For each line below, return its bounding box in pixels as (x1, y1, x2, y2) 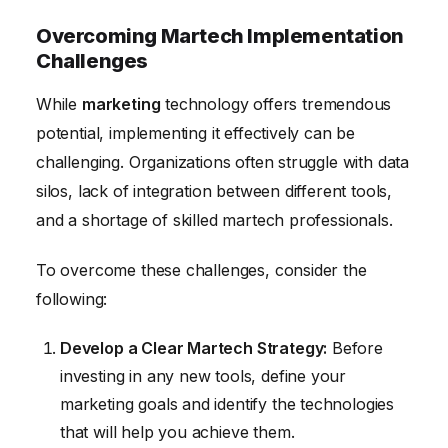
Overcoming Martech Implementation (36, 23, 404, 48)
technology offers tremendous (160, 93, 392, 114)
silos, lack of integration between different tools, (36, 180, 393, 201)
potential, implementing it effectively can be (36, 122, 356, 143)
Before (327, 338, 383, 359)
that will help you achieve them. (60, 422, 295, 443)
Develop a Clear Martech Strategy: (60, 338, 328, 359)
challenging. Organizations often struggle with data (36, 151, 410, 172)
